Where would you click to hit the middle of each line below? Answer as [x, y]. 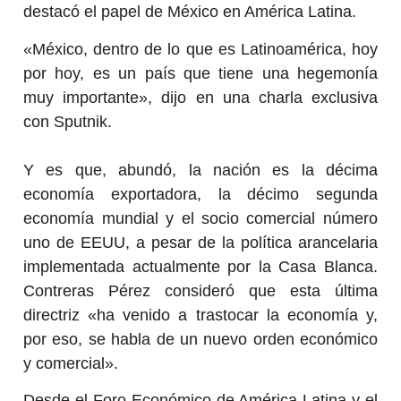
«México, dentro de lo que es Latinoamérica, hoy [200, 49]
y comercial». [71, 363]
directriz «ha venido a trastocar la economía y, [200, 315]
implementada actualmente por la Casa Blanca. [200, 266]
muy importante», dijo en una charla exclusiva [200, 97]
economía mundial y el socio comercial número [200, 218]
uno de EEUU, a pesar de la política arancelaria [200, 242]
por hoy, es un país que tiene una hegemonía [200, 73]
